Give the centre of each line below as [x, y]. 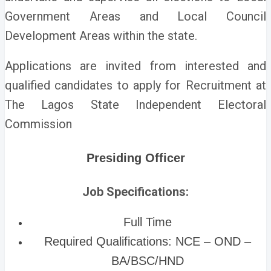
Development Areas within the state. [101, 36]
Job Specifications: [135, 191]
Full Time [148, 222]
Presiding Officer [135, 158]
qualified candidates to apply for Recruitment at [135, 85]
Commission [38, 124]
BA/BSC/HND [148, 260]
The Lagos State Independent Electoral [135, 105]
